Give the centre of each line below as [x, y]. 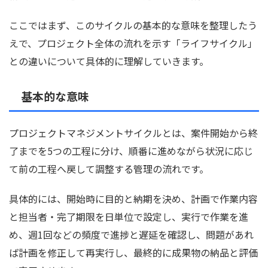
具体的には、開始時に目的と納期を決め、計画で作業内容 [133, 199]
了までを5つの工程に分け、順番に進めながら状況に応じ [131, 151]
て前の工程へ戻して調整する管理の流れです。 [109, 169]
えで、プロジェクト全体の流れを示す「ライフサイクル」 [133, 43]
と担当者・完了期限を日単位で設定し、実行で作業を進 [129, 217]
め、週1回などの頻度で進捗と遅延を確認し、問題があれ [131, 235]
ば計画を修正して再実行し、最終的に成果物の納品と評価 [133, 253]
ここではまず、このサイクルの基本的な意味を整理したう [133, 25]
